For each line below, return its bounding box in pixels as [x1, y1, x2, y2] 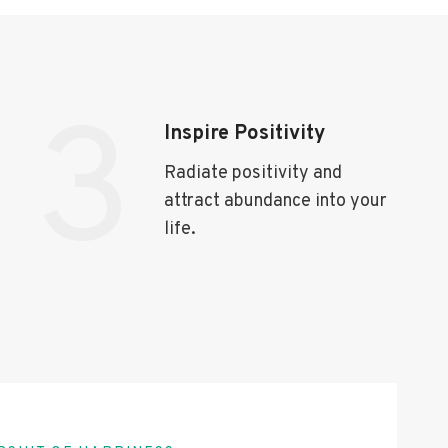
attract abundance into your [164, 189, 388, 213]
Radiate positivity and [164, 161, 343, 185]
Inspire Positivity [164, 120, 326, 147]
